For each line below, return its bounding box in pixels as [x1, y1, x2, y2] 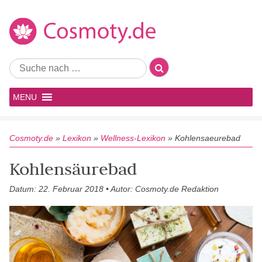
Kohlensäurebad [9, 158, 137, 180]
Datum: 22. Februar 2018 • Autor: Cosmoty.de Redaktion [9, 184, 219, 194]
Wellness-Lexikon [101, 133, 166, 143]
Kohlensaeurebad [175, 133, 240, 143]
